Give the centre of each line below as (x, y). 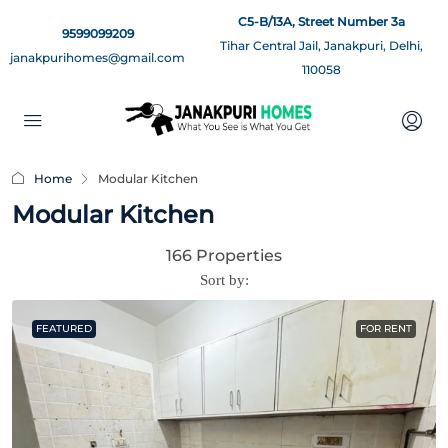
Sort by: (224, 280)
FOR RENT (386, 328)
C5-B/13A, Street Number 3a (321, 21)
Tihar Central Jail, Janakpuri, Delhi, (321, 45)
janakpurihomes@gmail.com (97, 57)
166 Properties (224, 255)
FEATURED (64, 328)
